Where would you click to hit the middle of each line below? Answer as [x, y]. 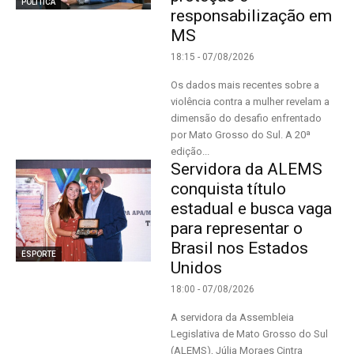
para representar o [237, 228]
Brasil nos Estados [240, 248]
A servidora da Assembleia [233, 317]
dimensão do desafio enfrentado [247, 118]
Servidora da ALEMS [247, 169]
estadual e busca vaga [252, 209]
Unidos [197, 268]
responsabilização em [252, 16]
